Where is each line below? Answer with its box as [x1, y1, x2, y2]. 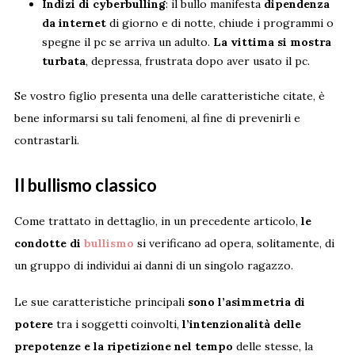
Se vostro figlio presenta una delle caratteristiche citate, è [13, 89, 325, 104]
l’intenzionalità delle [181, 317, 301, 332]
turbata [41, 54, 86, 69]
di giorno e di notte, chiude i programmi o [105, 16, 334, 31]
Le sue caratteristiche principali [13, 295, 188, 310]
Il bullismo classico [13, 174, 157, 197]
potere [13, 317, 53, 332]
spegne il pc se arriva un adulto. [41, 35, 213, 50]
